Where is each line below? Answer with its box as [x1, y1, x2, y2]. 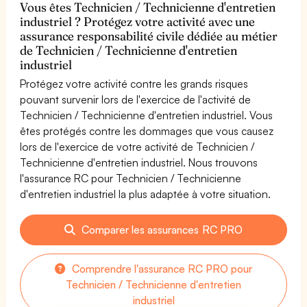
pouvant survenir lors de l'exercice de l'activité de [20, 92, 251, 106]
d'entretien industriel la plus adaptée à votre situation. [20, 186, 271, 201]
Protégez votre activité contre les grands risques [20, 76, 249, 90]
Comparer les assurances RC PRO [79, 222, 243, 236]
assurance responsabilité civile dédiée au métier [20, 27, 278, 44]
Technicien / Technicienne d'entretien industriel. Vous [20, 108, 273, 122]
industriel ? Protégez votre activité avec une [20, 13, 256, 29]
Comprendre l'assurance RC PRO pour [69, 261, 253, 275]
